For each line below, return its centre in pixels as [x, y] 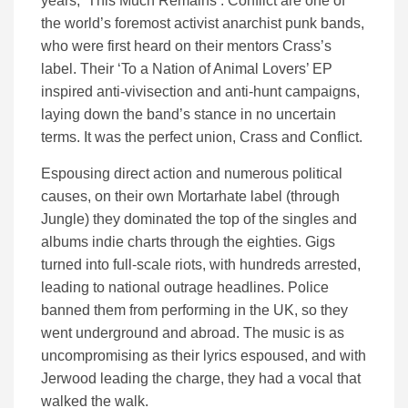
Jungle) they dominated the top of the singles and [199, 219]
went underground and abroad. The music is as [193, 333]
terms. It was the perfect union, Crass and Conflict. [202, 138]
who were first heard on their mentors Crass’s [186, 46]
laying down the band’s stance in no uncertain [189, 115]
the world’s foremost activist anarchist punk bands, [203, 24]
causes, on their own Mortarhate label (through [190, 197]
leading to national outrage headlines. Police [185, 288]
